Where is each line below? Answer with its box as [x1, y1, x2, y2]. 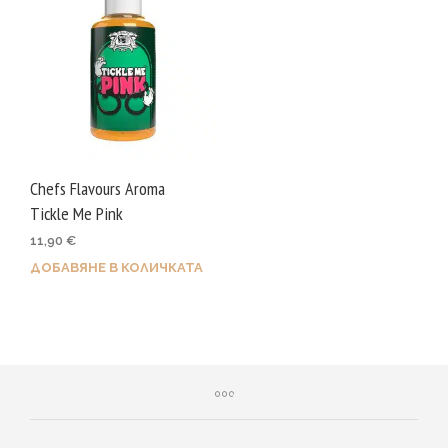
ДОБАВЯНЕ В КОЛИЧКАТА [30, 260, 203, 276]
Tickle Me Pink [30, 202, 123, 226]
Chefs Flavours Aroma [30, 177, 165, 201]
